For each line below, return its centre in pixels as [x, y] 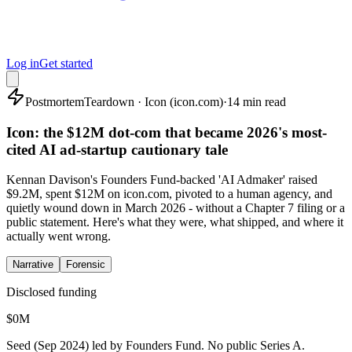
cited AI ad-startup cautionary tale [117, 149]
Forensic [86, 265]
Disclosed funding [51, 292]
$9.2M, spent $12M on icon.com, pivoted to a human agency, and [169, 194]
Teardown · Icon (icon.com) [154, 102]
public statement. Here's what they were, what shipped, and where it [175, 222]
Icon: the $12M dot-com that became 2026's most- [167, 132]
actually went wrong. [59, 236]
